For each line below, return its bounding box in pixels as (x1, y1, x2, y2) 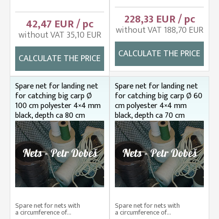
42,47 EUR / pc (26, 15, 93, 33)
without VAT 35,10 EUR (18, 27, 101, 43)
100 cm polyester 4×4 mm (15, 99, 101, 112)
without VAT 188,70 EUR (115, 22, 203, 38)
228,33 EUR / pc (124, 10, 195, 28)
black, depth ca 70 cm (115, 109, 185, 122)
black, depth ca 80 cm (15, 109, 85, 122)
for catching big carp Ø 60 (115, 89, 202, 103)
